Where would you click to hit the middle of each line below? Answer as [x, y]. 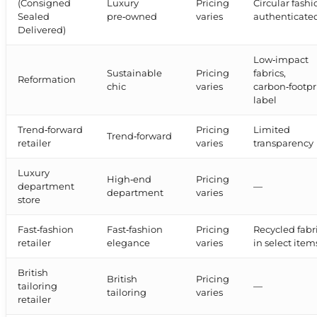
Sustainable [135, 74]
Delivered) [42, 30]
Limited [272, 130]
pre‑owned [132, 17]
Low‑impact [281, 60]
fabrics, [270, 74]
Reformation [47, 80]
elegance [129, 243]
